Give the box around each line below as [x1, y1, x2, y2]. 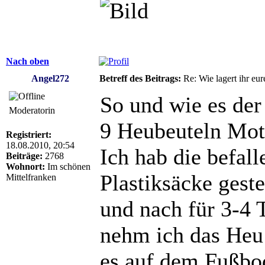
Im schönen [45, 161, 91, 172]
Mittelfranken [6, 172, 56, 182]
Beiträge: [6, 150, 43, 161]
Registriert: [6, 129, 51, 140]
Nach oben [6, 56, 49, 66]
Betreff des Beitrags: [99, 73, 181, 83]
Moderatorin [9, 105, 55, 115]
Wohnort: [6, 161, 45, 172]
